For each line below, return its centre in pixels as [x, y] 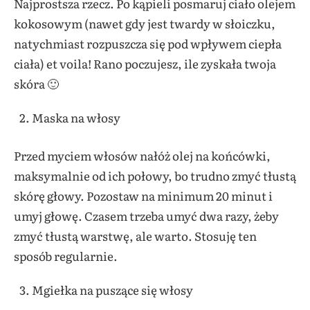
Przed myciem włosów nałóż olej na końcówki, [142, 155]
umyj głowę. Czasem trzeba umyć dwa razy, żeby [146, 215]
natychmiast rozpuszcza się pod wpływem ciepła [148, 44]
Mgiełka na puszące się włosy [112, 289]
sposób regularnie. [66, 255]
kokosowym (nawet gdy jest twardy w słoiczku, [145, 24]
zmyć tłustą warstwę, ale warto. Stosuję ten [135, 235]
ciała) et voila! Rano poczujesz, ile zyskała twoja [145, 64]
